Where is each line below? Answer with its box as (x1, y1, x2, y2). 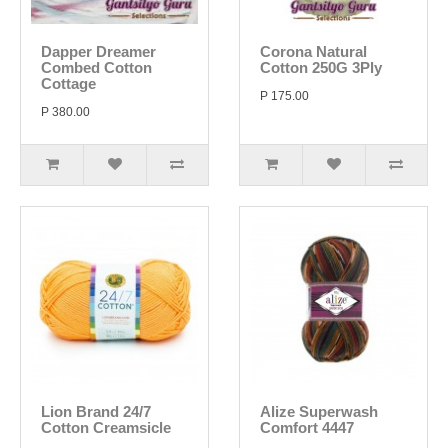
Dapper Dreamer (41, 43, 156, 60)
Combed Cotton (41, 59, 152, 76)
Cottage (41, 75, 96, 92)
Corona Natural (260, 43, 367, 60)
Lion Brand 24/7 (41, 403, 151, 420)
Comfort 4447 (260, 419, 354, 436)
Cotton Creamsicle (41, 419, 171, 436)
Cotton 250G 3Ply (260, 59, 382, 76)
